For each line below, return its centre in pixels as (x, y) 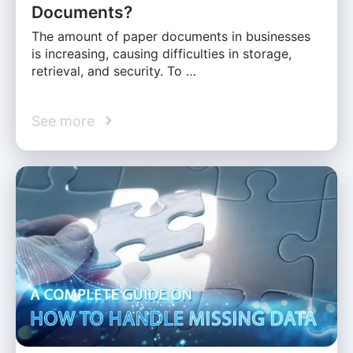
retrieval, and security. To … (114, 71)
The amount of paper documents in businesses (171, 36)
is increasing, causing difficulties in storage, (162, 53)
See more (63, 121)
